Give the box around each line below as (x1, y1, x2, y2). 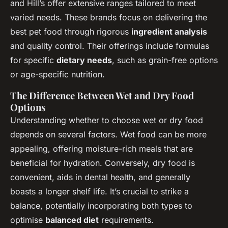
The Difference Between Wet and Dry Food (10, 89, 194, 102)
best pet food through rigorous (10, 26, 131, 37)
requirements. (99, 214, 154, 225)
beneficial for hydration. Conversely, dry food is (10, 157, 195, 168)
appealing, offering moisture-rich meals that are (10, 143, 193, 154)
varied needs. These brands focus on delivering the (10, 12, 207, 22)
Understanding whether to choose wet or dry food (10, 115, 203, 125)
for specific (10, 54, 56, 65)
